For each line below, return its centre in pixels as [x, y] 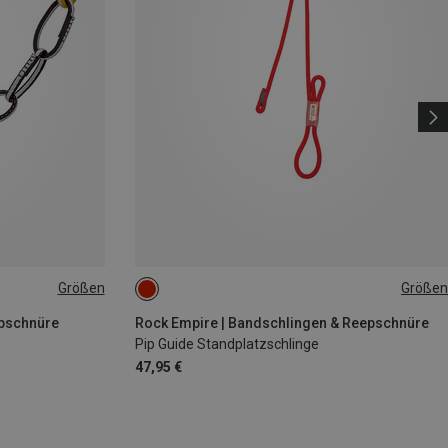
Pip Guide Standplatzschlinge [226, 343]
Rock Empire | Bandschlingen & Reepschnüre [281, 322]
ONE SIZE [175, 295]
